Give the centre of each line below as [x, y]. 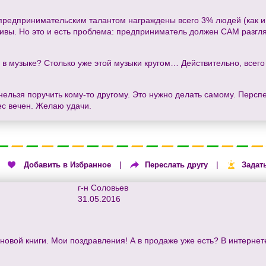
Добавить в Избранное [67, 165]
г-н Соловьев [103, 187]
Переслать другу [176, 165]
